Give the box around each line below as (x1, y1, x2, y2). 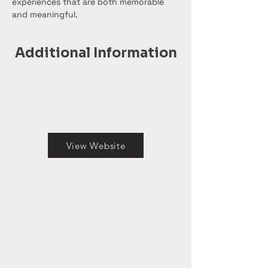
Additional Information (14, 45, 177, 61)
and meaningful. (12, 9, 78, 20)
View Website (66, 139, 126, 151)
